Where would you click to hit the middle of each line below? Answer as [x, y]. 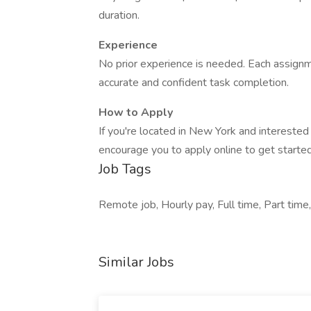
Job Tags [125, 169]
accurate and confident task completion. [194, 83]
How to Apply [136, 112]
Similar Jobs [136, 262]
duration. [119, 15]
